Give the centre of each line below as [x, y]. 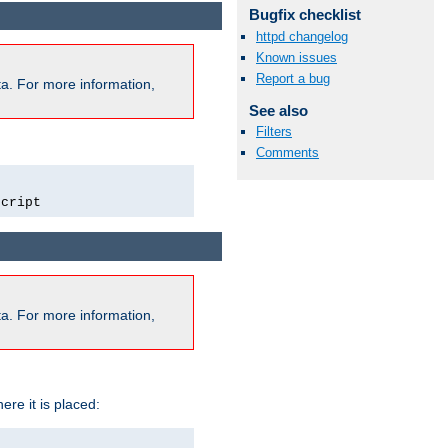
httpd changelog [302, 36]
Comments [287, 153]
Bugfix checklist [304, 15]
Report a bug [293, 78]
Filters [274, 132]
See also [278, 110]
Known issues [296, 57]
